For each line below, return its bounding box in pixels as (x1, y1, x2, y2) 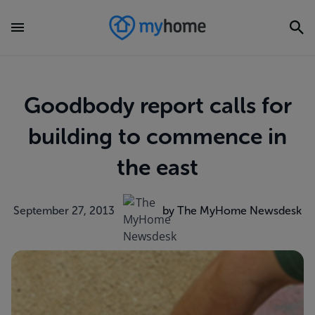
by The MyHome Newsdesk (162, 204, 302, 217)
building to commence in (28, 123, 287, 150)
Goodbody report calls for (23, 92, 292, 119)
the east (117, 154, 198, 181)
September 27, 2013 (13, 204, 115, 217)
